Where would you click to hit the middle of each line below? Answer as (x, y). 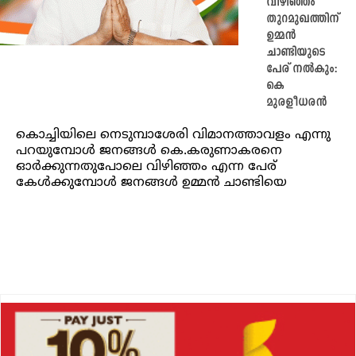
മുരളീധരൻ (296, 103)
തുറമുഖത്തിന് (302, 20)
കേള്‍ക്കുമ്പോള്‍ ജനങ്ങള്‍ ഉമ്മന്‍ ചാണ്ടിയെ (151, 183)
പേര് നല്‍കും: (302, 70)
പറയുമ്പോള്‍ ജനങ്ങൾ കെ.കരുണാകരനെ (149, 151)
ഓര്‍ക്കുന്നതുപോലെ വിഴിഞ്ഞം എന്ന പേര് (146, 167)
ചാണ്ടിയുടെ (296, 53)
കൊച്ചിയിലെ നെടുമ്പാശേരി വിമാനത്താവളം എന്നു (173, 135)
